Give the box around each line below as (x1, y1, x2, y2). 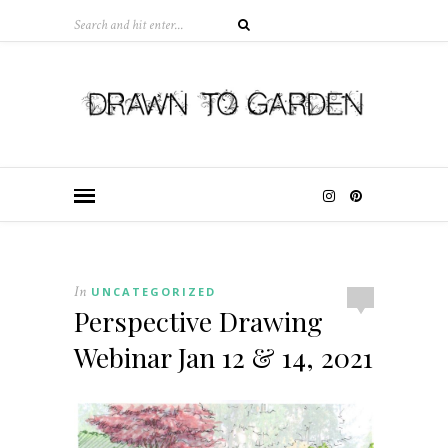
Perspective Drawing (74, 302, 323, 339)
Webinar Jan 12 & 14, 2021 (74, 338, 373, 375)
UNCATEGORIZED (91, 283, 216, 299)
